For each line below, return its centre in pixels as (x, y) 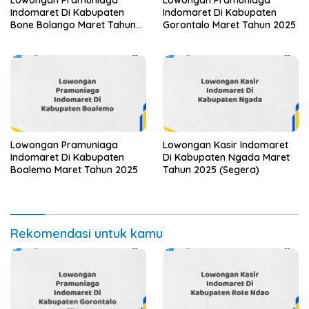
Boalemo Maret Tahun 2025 (74, 169)
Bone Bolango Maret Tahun (73, 24)
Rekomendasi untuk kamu (87, 233)
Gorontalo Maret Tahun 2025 (229, 24)
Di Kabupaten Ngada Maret (226, 157)
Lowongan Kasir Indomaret (226, 144)
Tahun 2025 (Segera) (211, 169)
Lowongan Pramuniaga (64, 144)
